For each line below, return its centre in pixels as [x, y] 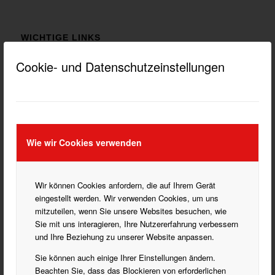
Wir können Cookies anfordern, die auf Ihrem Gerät [125, 185]
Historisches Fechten [63, 252]
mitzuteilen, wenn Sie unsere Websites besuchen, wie [131, 211]
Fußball [35, 219]
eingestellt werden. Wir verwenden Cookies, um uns [127, 198]
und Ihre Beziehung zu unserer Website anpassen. [125, 237]
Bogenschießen [52, 202]
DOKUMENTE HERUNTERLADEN [82, 77]
